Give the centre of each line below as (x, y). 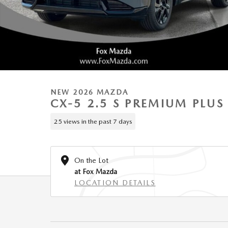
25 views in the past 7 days (93, 121)
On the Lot (91, 160)
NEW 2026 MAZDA (90, 92)
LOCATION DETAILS (115, 183)
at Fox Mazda (96, 172)
